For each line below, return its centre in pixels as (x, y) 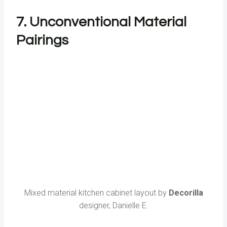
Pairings (44, 41)
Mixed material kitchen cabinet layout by (96, 193)
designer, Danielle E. (113, 206)
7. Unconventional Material (101, 22)
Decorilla (186, 193)
